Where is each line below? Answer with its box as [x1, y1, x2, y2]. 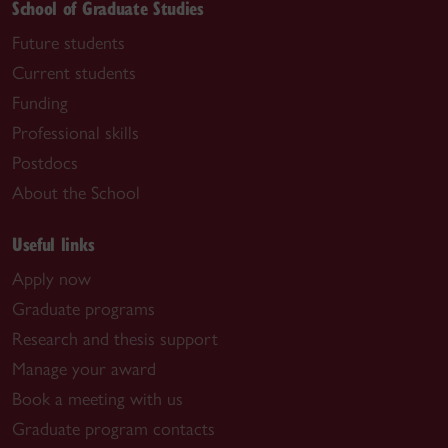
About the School [12, 181, 140, 204]
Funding [12, 91, 68, 114]
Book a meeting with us [12, 387, 183, 410]
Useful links [12, 230, 95, 256]
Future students [12, 31, 125, 54]
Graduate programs [12, 297, 155, 320]
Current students [12, 61, 136, 84]
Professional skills [12, 121, 139, 144]
